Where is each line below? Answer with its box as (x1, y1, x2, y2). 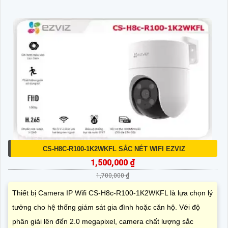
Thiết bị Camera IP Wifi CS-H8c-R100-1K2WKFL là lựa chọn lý (12, 188, 213, 197)
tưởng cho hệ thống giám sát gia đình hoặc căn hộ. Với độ (12, 203, 200, 211)
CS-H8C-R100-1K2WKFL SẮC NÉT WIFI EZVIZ (43, 145, 185, 153)
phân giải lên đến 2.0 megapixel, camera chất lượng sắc (12, 217, 193, 225)
